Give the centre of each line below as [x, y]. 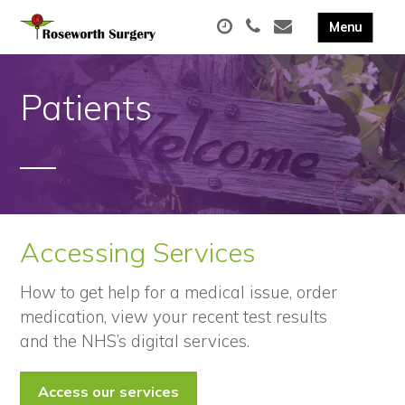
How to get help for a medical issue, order [179, 292]
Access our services [109, 391]
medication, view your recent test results [174, 317]
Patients [86, 107]
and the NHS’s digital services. [135, 341]
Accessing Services [138, 252]
